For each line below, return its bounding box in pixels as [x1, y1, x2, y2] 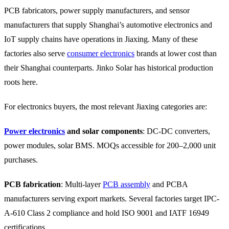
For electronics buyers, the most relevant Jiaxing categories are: [4, 102, 207, 111]
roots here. [4, 77, 38, 86]
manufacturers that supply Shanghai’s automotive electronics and [4, 20, 212, 29]
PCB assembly [103, 179, 150, 189]
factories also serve [4, 49, 67, 58]
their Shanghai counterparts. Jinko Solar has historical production [4, 63, 213, 72]
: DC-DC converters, [143, 126, 210, 135]
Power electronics [4, 126, 65, 135]
